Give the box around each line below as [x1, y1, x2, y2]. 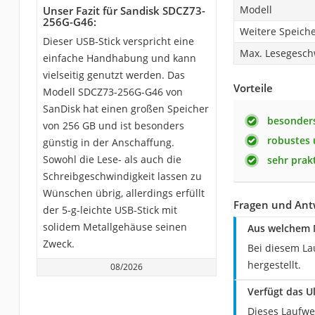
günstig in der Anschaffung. [42, 135, 174, 149]
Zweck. [42, 236, 75, 250]
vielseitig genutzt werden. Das [42, 67, 185, 82]
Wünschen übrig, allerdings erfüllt [42, 186, 205, 200]
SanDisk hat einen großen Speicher [42, 101, 209, 115]
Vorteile [233, 80, 273, 95]
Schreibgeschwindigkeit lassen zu [42, 169, 202, 183]
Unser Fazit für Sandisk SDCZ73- [42, 3, 205, 18]
